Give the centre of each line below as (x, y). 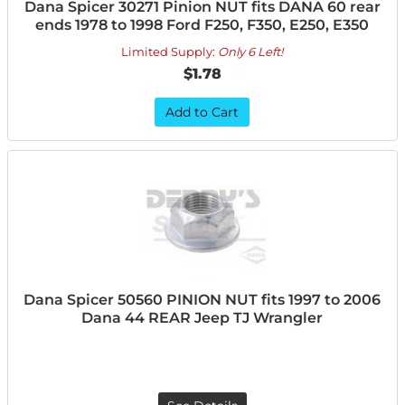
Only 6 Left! (251, 52)
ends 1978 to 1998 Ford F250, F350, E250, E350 (202, 25)
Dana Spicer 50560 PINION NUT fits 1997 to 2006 (202, 300)
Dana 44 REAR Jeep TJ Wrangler (202, 318)
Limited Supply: (170, 52)
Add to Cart (202, 112)
